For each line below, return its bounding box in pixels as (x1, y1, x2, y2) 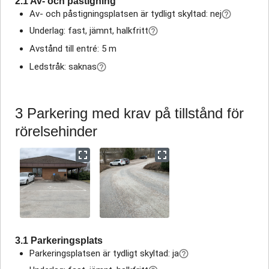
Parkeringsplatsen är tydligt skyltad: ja (29, 247, 179, 259)
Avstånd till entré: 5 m (29, 43, 116, 55)
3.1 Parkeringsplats (15, 235, 103, 246)
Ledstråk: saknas (29, 61, 97, 73)
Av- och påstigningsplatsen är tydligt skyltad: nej (29, 8, 222, 20)
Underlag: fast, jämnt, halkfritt (29, 25, 148, 37)
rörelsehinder (15, 123, 97, 140)
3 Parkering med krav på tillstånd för (15, 105, 244, 122)
